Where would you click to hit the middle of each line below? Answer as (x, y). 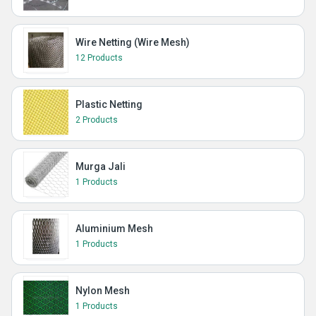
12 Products (99, 57)
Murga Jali (101, 166)
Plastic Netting (109, 104)
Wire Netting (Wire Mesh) (133, 42)
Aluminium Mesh (114, 228)
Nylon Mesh (103, 290)
